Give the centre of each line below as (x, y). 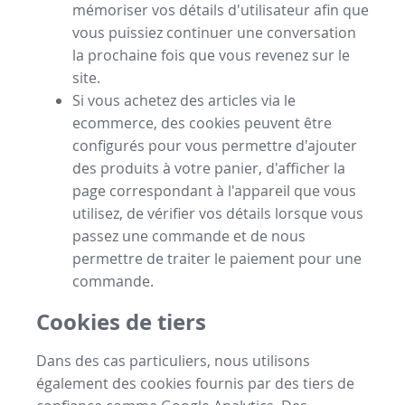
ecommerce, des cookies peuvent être (202, 122)
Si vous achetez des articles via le (184, 100)
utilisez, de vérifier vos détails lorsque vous (218, 213)
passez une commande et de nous (189, 235)
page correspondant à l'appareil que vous (214, 190)
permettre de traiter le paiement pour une (217, 258)
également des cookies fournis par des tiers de (195, 384)
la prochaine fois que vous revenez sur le (211, 55)
